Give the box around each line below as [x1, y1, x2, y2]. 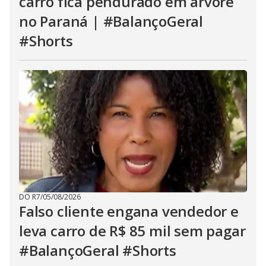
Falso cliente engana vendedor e [19, 201, 239, 221]
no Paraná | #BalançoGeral [19, 11, 203, 31]
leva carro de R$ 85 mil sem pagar [19, 221, 246, 240]
